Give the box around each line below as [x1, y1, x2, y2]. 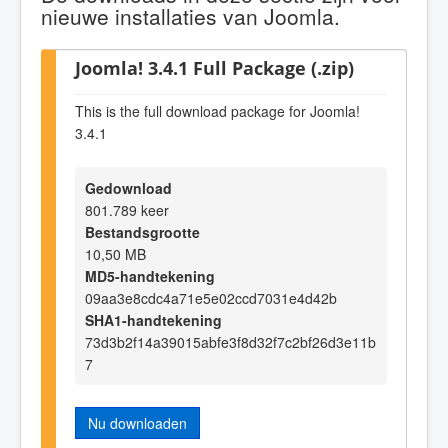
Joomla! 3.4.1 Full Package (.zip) [75, 54, 354, 80]
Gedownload [85, 177, 172, 198]
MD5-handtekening [85, 265, 215, 286]
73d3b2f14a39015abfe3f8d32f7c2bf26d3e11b [85, 331, 376, 352]
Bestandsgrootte [85, 221, 200, 242]
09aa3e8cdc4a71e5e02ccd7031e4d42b [85, 287, 337, 308]
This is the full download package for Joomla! [75, 101, 360, 122]
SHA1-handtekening [85, 309, 222, 330]
